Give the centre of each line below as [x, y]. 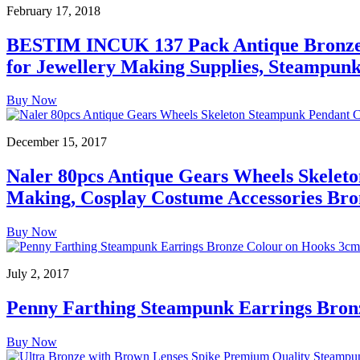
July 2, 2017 [38, 274]
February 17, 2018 [53, 10]
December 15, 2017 [57, 142]
